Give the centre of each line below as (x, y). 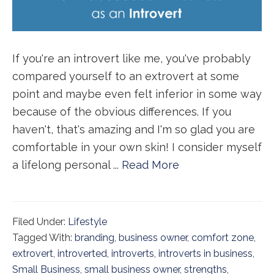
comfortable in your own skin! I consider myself (137, 147)
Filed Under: (40, 222)
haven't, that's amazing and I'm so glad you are (134, 130)
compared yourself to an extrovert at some (126, 76)
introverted (82, 254)
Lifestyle (87, 222)
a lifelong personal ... (67, 165)
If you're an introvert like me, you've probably (131, 59)
